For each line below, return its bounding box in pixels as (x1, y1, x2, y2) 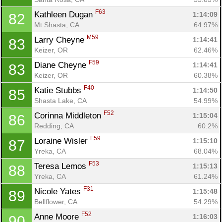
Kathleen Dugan (34, 9, 95, 19)
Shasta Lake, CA (34, 96, 87, 105)
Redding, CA (34, 121, 74, 130)
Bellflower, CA (34, 197, 77, 206)
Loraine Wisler (34, 136, 90, 146)
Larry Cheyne (34, 35, 87, 45)
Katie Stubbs (34, 85, 84, 95)
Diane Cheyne (34, 60, 89, 70)
